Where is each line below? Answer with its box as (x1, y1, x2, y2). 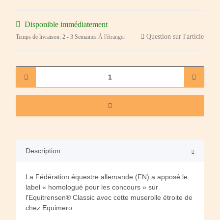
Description (26, 147, 60, 155)
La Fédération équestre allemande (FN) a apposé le (26, 173, 188, 181)
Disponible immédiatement (25, 20, 108, 29)
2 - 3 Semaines (62, 33, 98, 41)
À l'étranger (98, 33, 125, 41)
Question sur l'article (146, 33, 204, 41)
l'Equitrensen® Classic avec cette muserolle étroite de (26, 193, 192, 202)
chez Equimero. (26, 204, 74, 212)
